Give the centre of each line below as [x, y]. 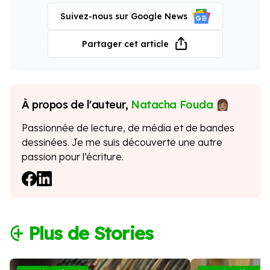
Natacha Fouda [173, 105]
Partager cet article [125, 44]
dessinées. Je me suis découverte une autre [122, 143]
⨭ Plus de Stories [82, 234]
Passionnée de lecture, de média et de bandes [128, 128]
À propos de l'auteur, [77, 105]
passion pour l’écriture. [73, 157]
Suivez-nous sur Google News [124, 17]
